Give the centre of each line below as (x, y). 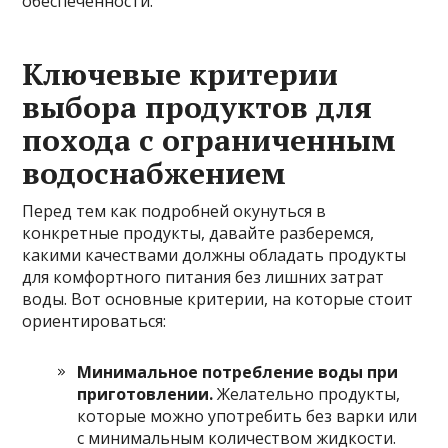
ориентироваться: (94, 321)
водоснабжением (154, 173)
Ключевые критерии (180, 74)
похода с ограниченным (209, 140)
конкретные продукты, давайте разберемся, (198, 233)
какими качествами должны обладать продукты (214, 255)
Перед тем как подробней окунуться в (174, 211)
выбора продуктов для (197, 107)
